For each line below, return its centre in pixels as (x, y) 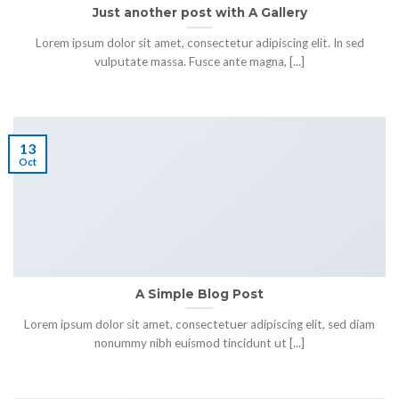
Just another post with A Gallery (199, 12)
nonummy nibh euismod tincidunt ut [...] (199, 343)
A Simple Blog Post (199, 293)
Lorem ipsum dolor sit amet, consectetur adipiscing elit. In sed (199, 43)
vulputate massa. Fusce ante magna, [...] (199, 62)
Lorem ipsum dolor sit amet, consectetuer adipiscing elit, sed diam (199, 325)
